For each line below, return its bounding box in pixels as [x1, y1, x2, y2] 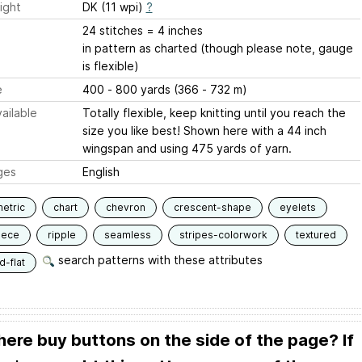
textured [295, 229, 336, 242]
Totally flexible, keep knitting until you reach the [82, 106, 346, 120]
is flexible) [82, 59, 139, 74]
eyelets [279, 201, 316, 214]
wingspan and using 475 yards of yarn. [82, 141, 292, 156]
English [82, 165, 120, 179]
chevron [105, 201, 145, 214]
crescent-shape [173, 201, 251, 214]
